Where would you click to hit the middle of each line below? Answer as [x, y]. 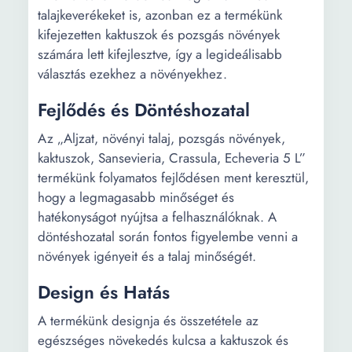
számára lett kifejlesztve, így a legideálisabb [160, 54]
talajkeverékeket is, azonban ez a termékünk [160, 15]
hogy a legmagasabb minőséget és [136, 197]
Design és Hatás [104, 292]
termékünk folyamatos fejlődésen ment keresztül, [173, 178]
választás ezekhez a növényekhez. [132, 74]
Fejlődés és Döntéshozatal [144, 110]
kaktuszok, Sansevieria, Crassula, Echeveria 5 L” [172, 158]
